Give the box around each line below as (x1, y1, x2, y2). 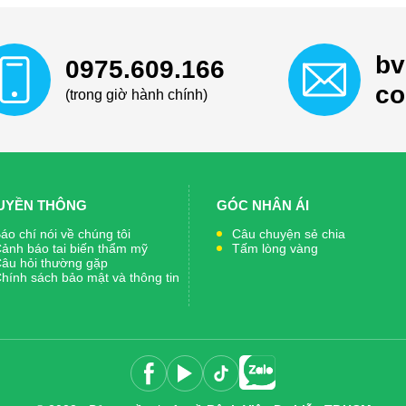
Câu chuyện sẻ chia (232, 227, 345, 241)
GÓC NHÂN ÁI (217, 198, 309, 213)
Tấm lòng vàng (232, 241, 318, 256)
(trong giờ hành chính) (65, 86, 208, 102)
